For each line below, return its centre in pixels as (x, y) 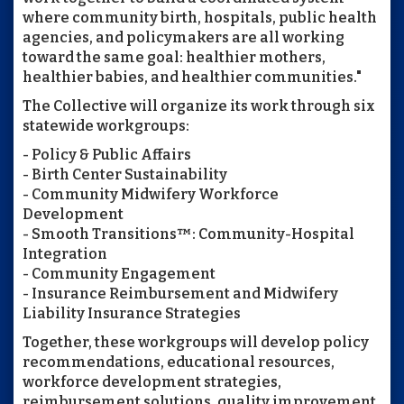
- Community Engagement (119, 274)
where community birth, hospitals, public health (200, 18)
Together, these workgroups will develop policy (196, 342)
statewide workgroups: (106, 126)
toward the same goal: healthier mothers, (174, 57)
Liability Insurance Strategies (132, 313)
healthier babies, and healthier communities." (192, 77)
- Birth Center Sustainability (125, 174)
